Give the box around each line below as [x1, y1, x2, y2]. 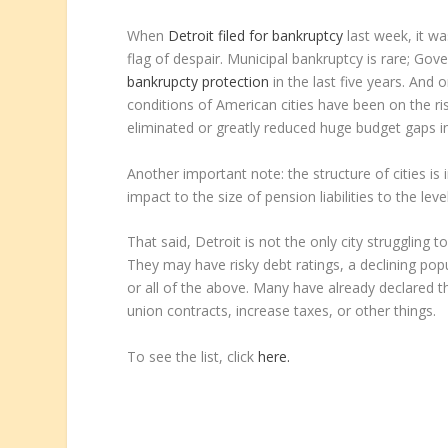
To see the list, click [127, 346, 259, 366]
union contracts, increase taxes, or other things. [127, 301, 437, 321]
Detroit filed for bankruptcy [168, 26, 344, 46]
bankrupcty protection [127, 72, 270, 92]
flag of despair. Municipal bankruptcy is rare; [127, 49, 415, 69]
